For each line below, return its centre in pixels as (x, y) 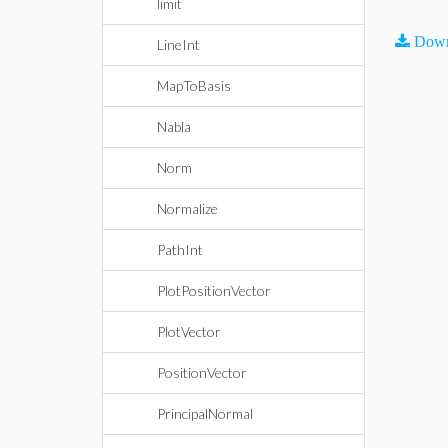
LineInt (178, 44)
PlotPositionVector (214, 290)
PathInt (180, 249)
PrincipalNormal (205, 413)
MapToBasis (194, 85)
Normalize (187, 208)
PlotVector (189, 331)
